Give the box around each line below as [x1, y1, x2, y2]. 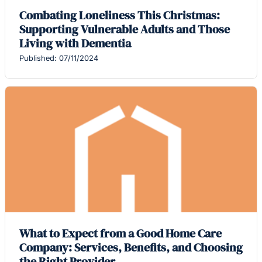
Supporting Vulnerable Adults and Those [19, 21, 230, 38]
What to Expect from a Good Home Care [19, 225, 222, 242]
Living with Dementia [19, 35, 131, 52]
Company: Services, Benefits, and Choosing [19, 239, 243, 256]
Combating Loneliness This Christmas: [19, 7, 220, 24]
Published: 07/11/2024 [19, 54, 98, 63]
